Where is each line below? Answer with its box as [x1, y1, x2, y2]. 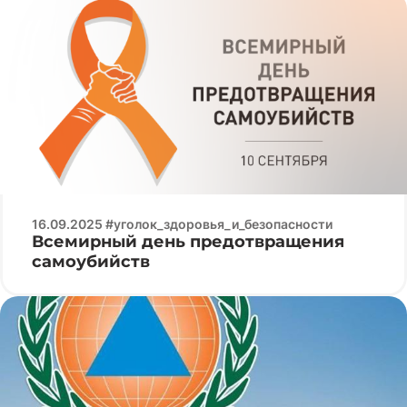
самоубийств [32, 252, 150, 272]
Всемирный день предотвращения [32, 232, 344, 252]
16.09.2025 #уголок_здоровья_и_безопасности [32, 216, 333, 232]
